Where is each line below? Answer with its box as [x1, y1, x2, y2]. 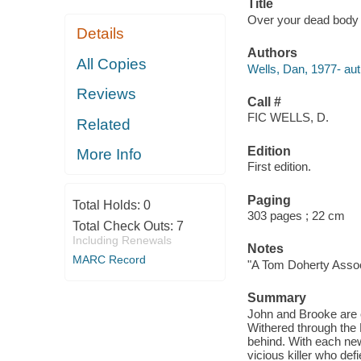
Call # [247, 94, 281, 109]
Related [77, 115, 131, 133]
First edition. [247, 160, 311, 174]
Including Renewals [72, 233, 172, 247]
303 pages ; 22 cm [247, 209, 345, 223]
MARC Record [72, 252, 146, 266]
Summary [247, 291, 306, 305]
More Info [77, 146, 143, 164]
